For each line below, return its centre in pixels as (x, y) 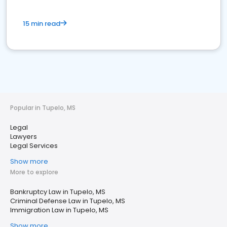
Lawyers (24, 137)
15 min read (42, 24)
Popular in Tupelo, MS (43, 108)
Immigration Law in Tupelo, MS (59, 210)
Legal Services (34, 146)
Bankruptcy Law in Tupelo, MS (58, 192)
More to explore (34, 172)
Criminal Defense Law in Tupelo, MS (68, 201)
